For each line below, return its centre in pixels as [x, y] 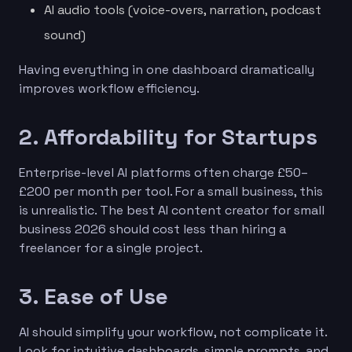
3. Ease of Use [93, 296]
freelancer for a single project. [111, 247]
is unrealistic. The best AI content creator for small [172, 210]
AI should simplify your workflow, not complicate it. [173, 332]
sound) [65, 35]
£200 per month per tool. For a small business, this [171, 191]
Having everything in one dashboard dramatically [167, 69]
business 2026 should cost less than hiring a [152, 229]
